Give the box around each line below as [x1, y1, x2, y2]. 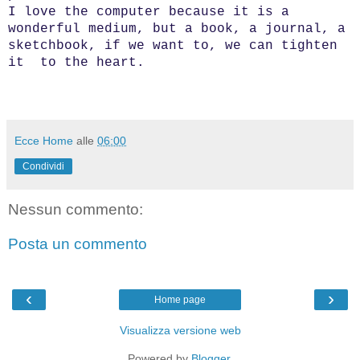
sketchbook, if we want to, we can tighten [8, 38, 337, 53]
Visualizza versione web [119, 323, 241, 337]
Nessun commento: [8, 200, 143, 218]
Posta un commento [8, 235, 147, 253]
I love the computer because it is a [8, 4, 289, 19]
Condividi [22, 160, 64, 172]
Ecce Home [14, 133, 73, 147]
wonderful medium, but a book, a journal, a [8, 21, 346, 36]
